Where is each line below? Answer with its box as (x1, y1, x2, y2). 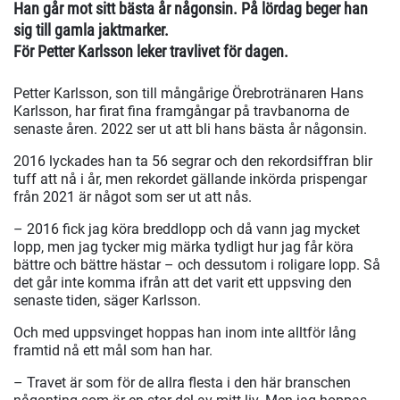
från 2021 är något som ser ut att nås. (13, 188, 252, 206)
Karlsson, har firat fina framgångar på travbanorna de (13, 103, 349, 121)
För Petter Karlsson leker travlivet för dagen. (13, 42, 288, 62)
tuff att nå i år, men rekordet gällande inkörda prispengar (13, 171, 367, 188)
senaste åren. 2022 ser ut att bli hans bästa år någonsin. (13, 121, 367, 138)
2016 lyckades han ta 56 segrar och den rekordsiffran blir (13, 153, 372, 171)
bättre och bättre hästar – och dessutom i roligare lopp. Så (13, 256, 380, 274)
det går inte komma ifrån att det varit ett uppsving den (13, 274, 352, 292)
